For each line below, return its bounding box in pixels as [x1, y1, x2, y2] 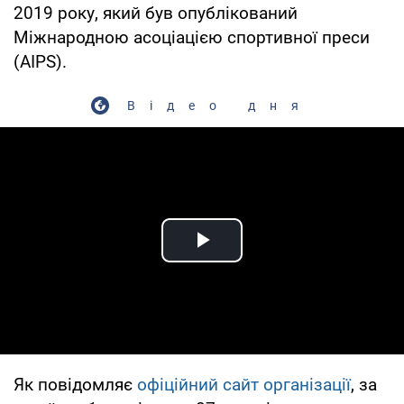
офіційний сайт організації [137, 373, 351, 395]
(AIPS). [14, 50, 67, 72]
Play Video [202, 245, 332, 276]
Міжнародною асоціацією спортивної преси [14, 26, 370, 48]
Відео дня [127, 97, 313, 113]
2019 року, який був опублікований [14, 2, 298, 23]
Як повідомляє [14, 373, 137, 395]
